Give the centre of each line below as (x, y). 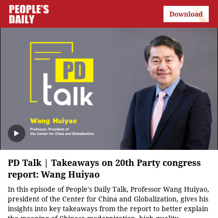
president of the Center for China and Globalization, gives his (108, 199)
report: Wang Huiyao (54, 175)
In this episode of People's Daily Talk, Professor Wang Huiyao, (109, 190)
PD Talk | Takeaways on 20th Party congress (104, 163)
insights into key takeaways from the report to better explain (108, 209)
